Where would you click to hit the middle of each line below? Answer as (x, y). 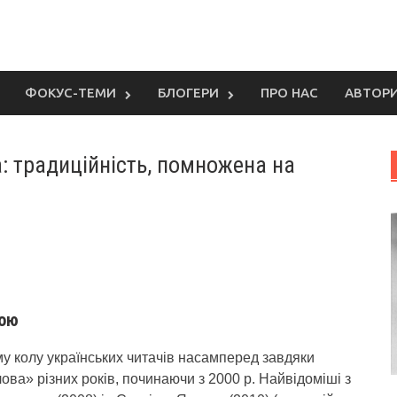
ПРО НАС (289, 93)
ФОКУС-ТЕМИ (70, 93)
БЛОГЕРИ (188, 93)
